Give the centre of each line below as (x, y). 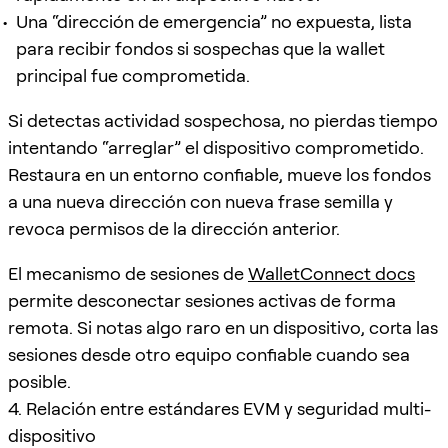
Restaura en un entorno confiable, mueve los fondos (219, 174)
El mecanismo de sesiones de (128, 273)
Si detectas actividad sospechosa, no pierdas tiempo (223, 120)
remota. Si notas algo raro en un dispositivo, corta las (223, 327)
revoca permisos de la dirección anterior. (174, 228)
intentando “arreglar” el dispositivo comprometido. (216, 147)
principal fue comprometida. (133, 75)
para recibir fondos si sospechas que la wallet (200, 48)
